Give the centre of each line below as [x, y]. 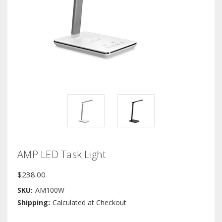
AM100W [50, 190]
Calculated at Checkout [89, 203]
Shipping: [34, 203]
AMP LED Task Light [62, 155]
